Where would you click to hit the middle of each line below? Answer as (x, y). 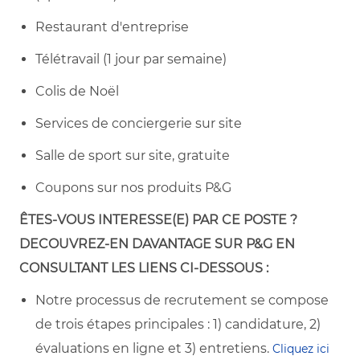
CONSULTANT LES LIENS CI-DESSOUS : (144, 268)
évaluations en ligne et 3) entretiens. (152, 348)
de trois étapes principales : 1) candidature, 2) (178, 324)
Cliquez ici (299, 348)
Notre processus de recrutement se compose (182, 300)
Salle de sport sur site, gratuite (133, 155)
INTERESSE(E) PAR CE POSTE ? (198, 219)
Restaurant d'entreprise (112, 27)
